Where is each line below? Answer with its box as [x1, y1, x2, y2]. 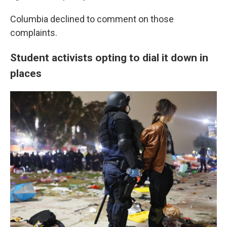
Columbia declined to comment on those [10, 14, 174, 24]
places [10, 67, 42, 80]
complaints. [10, 27, 57, 38]
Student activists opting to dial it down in [10, 51, 208, 64]
